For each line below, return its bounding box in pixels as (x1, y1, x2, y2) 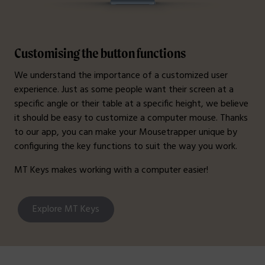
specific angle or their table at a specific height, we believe (14, 96, 248, 112)
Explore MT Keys (33, 202, 99, 218)
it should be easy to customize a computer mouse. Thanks (14, 111, 248, 127)
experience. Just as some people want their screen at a (14, 82, 234, 98)
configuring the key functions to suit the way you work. (14, 139, 237, 155)
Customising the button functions (14, 44, 186, 61)
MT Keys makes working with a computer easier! (14, 163, 208, 179)
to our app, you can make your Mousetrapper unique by (14, 125, 237, 141)
